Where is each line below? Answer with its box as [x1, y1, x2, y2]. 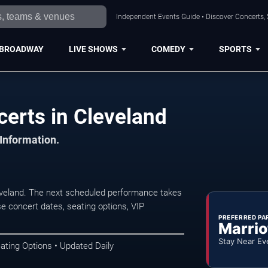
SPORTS [218, 44, 252, 54]
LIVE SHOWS [68, 44, 118, 54]
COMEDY [151, 44, 185, 54]
